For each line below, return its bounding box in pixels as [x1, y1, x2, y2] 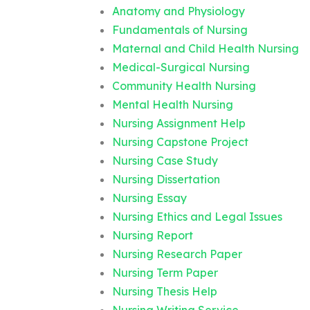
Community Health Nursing [112, 79, 256, 93]
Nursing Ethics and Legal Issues [112, 210, 282, 224]
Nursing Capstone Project [112, 135, 248, 149]
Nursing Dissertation [112, 172, 220, 186]
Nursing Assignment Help [112, 116, 246, 130]
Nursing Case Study [112, 154, 218, 167]
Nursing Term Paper [112, 266, 218, 280]
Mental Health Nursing [112, 98, 233, 111]
